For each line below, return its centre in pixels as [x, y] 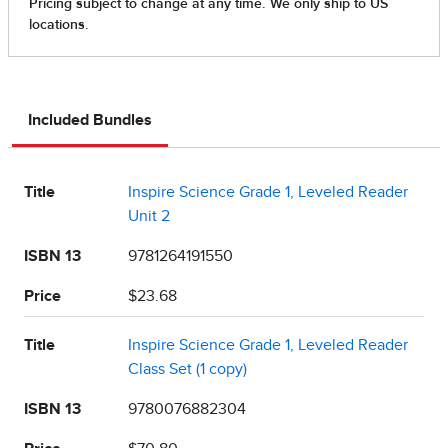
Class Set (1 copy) [187, 368]
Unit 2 [149, 215]
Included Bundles [90, 119]
